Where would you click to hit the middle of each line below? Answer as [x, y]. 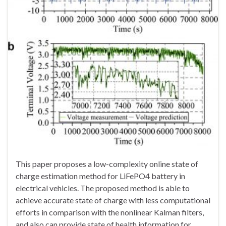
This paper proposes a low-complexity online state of [107, 164]
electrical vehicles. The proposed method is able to [103, 188]
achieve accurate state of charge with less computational [113, 200]
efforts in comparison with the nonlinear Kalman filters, [110, 212]
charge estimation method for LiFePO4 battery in [100, 176]
